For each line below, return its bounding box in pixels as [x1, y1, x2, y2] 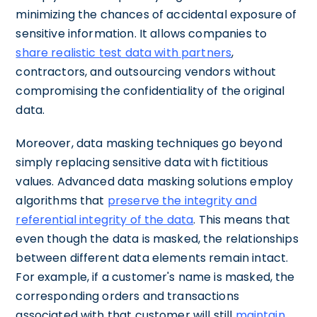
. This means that [193, 211, 290, 228]
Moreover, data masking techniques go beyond [16, 134, 282, 151]
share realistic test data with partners [16, 44, 232, 61]
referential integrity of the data [16, 211, 194, 228]
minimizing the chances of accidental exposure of [16, 6, 297, 23]
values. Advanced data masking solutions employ [16, 173, 294, 190]
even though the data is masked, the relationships [16, 230, 299, 247]
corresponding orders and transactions [16, 287, 239, 304]
